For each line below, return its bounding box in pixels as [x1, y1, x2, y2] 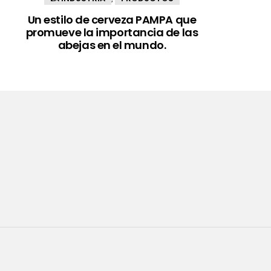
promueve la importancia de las [25, 24, 198, 40]
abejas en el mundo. [57, 37, 166, 53]
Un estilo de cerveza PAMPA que [27, 11, 197, 27]
